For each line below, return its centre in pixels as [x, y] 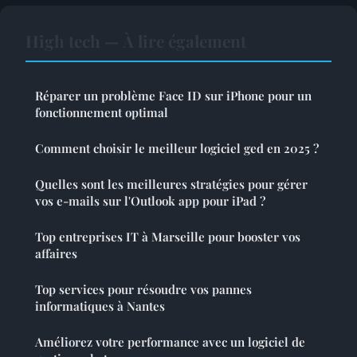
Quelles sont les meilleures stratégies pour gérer [171, 184]
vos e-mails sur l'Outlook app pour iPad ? [150, 200]
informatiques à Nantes [100, 306]
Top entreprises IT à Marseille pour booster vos [168, 236]
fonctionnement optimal [102, 112]
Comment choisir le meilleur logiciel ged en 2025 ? [177, 148]
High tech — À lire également [136, 40]
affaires [56, 253]
